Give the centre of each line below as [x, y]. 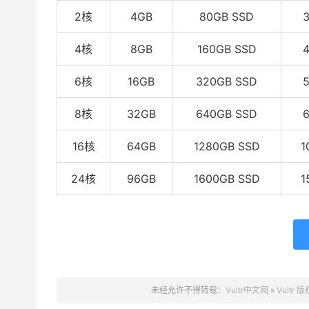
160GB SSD [227, 49]
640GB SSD [227, 114]
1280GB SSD [227, 146]
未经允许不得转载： [188, 290]
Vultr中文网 [247, 290]
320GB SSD [227, 81]
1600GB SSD [227, 179]
